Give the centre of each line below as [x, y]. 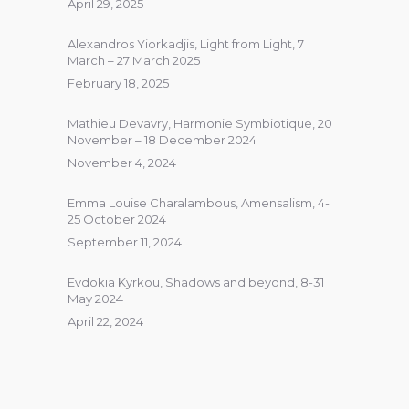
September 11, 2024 [125, 242]
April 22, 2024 [105, 321]
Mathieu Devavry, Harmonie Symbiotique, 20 [200, 123]
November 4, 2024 [122, 163]
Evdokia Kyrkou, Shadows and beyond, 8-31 [196, 282]
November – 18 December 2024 [162, 140]
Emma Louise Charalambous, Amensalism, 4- [199, 203]
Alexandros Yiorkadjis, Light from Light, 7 [186, 44]
